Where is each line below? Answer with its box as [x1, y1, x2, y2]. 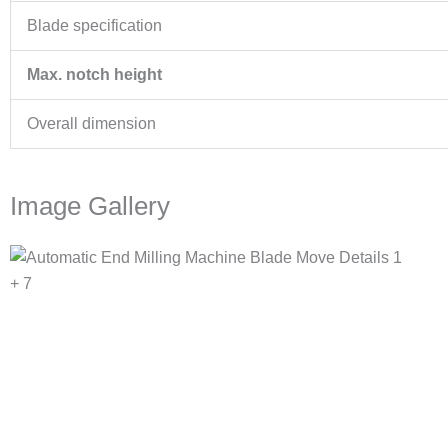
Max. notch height [27, 66, 162, 84]
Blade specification [27, 17, 162, 35]
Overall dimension [27, 115, 156, 133]
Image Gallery [10, 191, 170, 222]
